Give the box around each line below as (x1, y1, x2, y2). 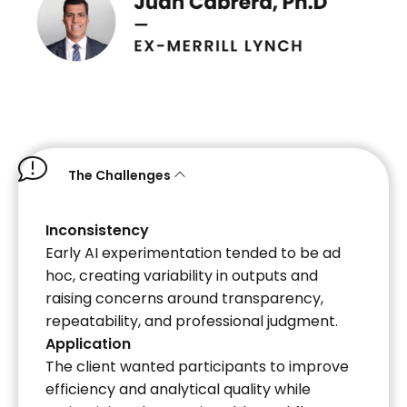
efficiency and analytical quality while (45, 378, 311, 400)
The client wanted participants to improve (45, 355, 349, 377)
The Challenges (68, 165, 171, 184)
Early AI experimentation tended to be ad (45, 242, 341, 263)
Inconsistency (45, 219, 149, 241)
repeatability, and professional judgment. (45, 310, 338, 332)
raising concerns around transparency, (45, 287, 323, 309)
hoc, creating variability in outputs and (45, 264, 318, 286)
